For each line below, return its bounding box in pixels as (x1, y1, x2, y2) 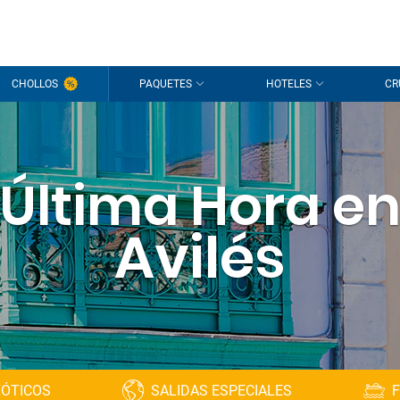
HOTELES (265, 78, 312, 90)
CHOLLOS (11, 78, 58, 90)
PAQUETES (139, 78, 193, 90)
